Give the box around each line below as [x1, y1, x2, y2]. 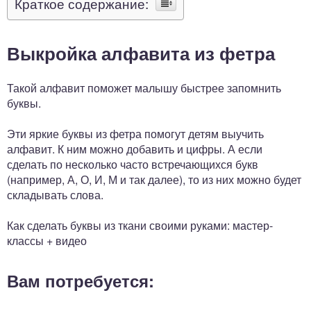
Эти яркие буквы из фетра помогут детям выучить [7, 126, 264, 142]
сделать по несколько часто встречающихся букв [7, 156, 258, 172]
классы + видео [7, 233, 87, 249]
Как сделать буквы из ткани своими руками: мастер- [7, 217, 273, 233]
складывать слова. [7, 187, 103, 203]
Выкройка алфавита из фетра [7, 40, 275, 66]
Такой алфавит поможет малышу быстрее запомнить [7, 80, 281, 96]
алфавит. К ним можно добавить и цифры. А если [7, 141, 262, 157]
